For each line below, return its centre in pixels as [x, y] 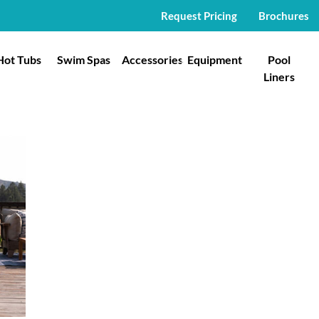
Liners [279, 77]
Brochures [284, 16]
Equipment [214, 59]
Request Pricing [199, 16]
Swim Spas [83, 59]
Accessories [152, 59]
